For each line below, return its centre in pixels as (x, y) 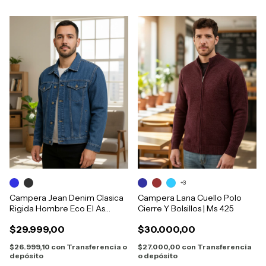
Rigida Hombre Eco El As (57, 209)
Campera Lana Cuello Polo (190, 198)
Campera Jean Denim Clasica (66, 198)
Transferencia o (97, 247)
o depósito (158, 256)
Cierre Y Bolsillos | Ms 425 (186, 209)
